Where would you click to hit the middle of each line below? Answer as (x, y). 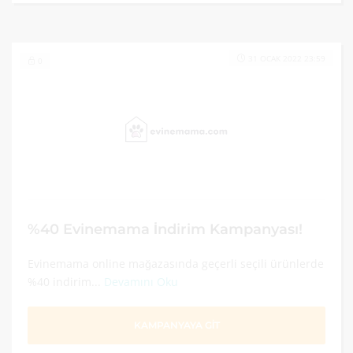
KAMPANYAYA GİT (176, 325)
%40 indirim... (66, 282)
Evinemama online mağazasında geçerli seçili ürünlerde (176, 264)
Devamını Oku (141, 282)
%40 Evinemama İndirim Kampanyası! (165, 229)
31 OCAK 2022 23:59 (287, 58)
